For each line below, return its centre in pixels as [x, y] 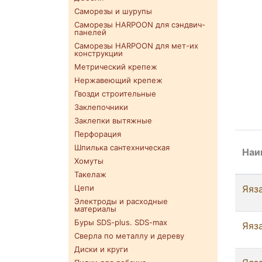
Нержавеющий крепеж [118, 80]
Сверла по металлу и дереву [129, 236]
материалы [95, 209]
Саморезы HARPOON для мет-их [136, 46]
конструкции [99, 54]
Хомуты [89, 161]
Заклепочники [101, 107]
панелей [90, 32]
